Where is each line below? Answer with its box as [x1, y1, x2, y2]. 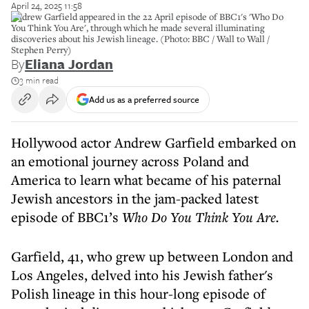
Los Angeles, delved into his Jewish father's [11, 266, 273, 284]
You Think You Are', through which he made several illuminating [11, 21, 265, 34]
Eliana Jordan [25, 54, 113, 74]
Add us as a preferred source [89, 92, 199, 106]
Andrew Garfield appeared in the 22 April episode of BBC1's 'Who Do [11, 10, 283, 23]
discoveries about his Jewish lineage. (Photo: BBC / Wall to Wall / [11, 32, 270, 45]
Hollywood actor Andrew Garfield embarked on [11, 133, 296, 152]
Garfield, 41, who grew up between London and [11, 247, 293, 266]
